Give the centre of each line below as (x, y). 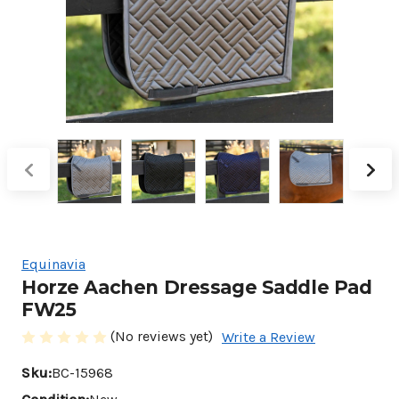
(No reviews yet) (162, 336)
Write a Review (269, 337)
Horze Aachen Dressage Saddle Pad (197, 287)
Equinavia (53, 264)
